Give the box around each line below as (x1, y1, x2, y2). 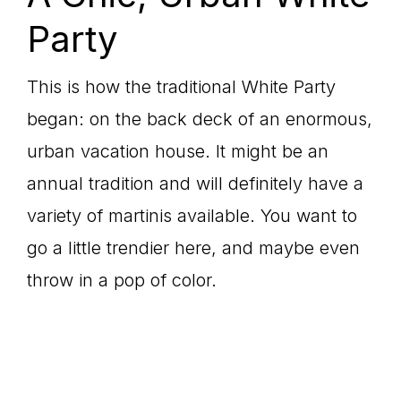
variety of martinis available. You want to (27, 205, 357, 226)
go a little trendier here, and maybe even (27, 237, 360, 259)
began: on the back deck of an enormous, (27, 108, 372, 130)
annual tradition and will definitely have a (27, 173, 363, 194)
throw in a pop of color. (27, 269, 217, 291)
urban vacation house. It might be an (27, 141, 328, 162)
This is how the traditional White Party (27, 76, 336, 98)
